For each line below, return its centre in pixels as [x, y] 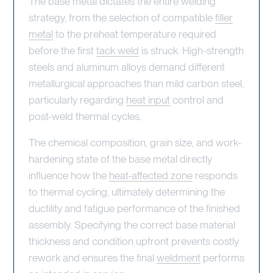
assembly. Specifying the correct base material [132, 224]
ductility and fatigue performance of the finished [134, 208]
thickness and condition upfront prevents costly [134, 241]
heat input [148, 99]
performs [222, 257]
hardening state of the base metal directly [120, 158]
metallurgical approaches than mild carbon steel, [136, 83]
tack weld [118, 50]
